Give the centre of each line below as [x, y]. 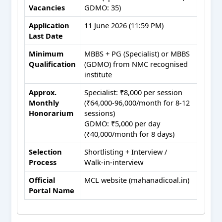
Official [42, 180]
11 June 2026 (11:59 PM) [124, 25]
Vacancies [47, 7]
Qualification [52, 64]
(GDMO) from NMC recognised [136, 64]
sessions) [99, 113]
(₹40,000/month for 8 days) [129, 134]
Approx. [42, 92]
